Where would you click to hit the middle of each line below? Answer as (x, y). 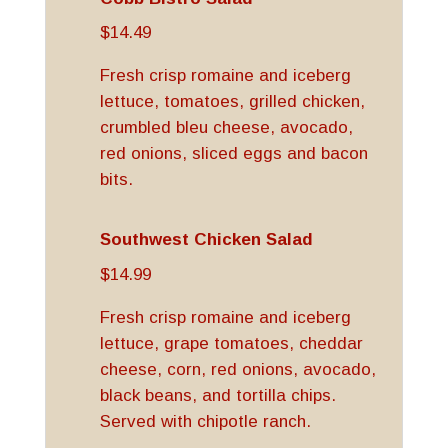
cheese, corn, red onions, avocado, (237, 369)
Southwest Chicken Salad (206, 239)
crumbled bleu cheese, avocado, (226, 127)
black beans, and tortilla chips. (220, 395)
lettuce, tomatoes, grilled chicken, (232, 101)
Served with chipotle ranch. (205, 421)
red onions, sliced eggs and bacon (233, 153)
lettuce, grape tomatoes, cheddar (231, 343)
